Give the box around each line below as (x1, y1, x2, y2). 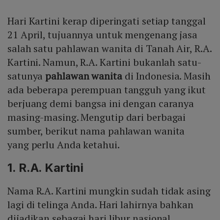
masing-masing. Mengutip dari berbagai (7, 110, 186, 124)
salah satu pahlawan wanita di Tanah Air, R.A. (7, 42, 212, 55)
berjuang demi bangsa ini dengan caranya (7, 97, 194, 110)
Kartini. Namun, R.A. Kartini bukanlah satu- (7, 55, 201, 69)
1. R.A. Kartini (7, 161, 83, 175)
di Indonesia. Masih (122, 69, 211, 83)
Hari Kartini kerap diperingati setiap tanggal (7, 14, 206, 28)
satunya (7, 69, 46, 83)
